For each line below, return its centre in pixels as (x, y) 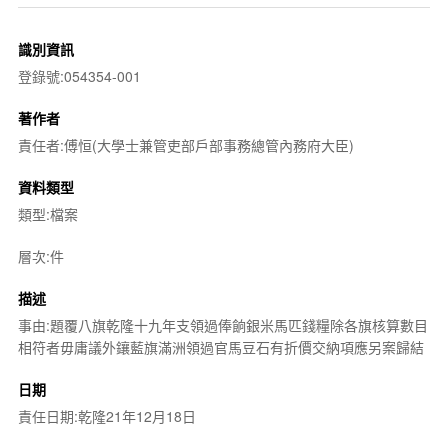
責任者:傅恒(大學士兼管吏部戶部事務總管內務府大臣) (185, 144)
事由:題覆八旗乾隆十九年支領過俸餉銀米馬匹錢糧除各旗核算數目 (222, 324)
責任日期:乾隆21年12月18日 (106, 415)
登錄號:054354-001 (79, 75)
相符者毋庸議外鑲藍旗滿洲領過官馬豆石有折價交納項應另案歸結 (220, 346)
